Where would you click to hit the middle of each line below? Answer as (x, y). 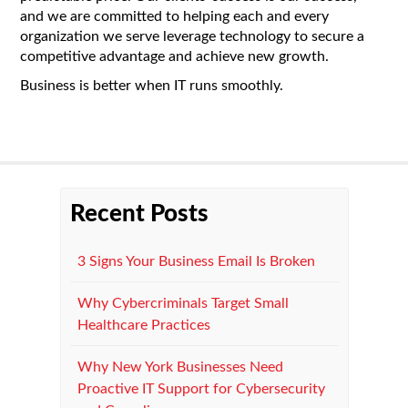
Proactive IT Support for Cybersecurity (201, 388)
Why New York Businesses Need (180, 367)
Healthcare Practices (143, 325)
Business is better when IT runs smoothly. (154, 86)
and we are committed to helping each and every (175, 17)
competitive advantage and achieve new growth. (175, 57)
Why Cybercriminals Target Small (183, 303)
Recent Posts (139, 214)
